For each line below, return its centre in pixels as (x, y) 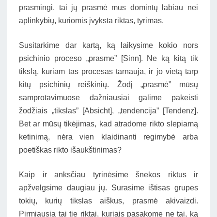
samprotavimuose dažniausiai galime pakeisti (108, 98)
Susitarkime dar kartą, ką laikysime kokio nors (108, 45)
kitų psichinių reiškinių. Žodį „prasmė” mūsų (108, 85)
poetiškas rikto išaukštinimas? (70, 150)
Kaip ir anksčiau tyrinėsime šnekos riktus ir (108, 175)
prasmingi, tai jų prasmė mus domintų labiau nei (108, 8)
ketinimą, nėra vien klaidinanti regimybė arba (108, 137)
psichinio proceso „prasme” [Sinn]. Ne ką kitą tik (108, 58)
